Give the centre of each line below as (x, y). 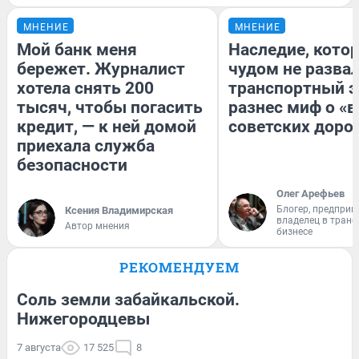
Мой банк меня (77, 50)
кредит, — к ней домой (107, 127)
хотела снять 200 (85, 89)
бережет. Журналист (101, 69)
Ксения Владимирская (119, 211)
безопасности (72, 165)
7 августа (39, 348)
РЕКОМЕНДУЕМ (179, 268)
